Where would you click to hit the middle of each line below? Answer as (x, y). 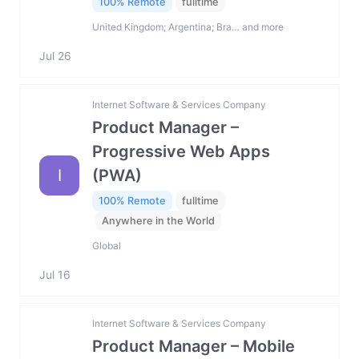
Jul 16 (55, 274)
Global (107, 245)
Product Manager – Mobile (194, 346)
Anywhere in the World (158, 221)
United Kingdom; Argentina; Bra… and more (188, 26)
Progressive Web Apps (181, 152)
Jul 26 (55, 55)
